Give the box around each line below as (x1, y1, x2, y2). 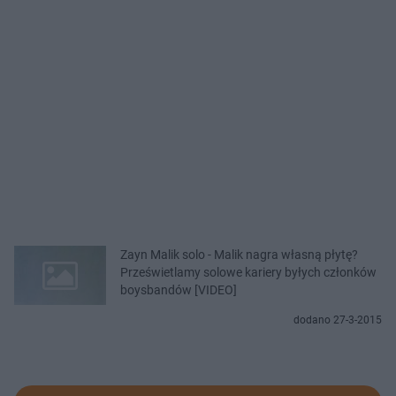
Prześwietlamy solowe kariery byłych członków (120, 264, 377, 279)
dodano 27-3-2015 (293, 313, 382, 326)
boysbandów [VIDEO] (120, 282, 237, 297)
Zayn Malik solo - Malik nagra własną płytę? (120, 247, 358, 262)
